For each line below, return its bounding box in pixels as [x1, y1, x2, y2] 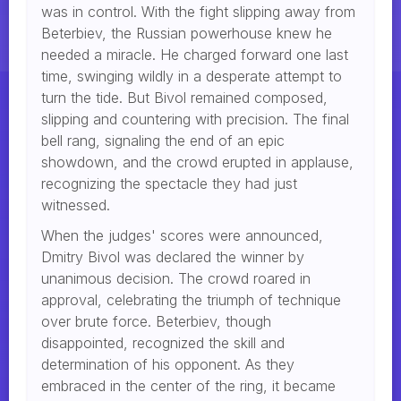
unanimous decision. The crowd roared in [41, 269, 311, 287]
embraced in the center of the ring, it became [41, 376, 336, 395]
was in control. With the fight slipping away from [41, 2, 355, 21]
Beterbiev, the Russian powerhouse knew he [41, 23, 332, 42]
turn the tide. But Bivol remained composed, [41, 88, 328, 107]
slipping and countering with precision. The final [41, 109, 349, 128]
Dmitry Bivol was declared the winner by [41, 247, 304, 266]
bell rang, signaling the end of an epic [41, 131, 285, 149]
